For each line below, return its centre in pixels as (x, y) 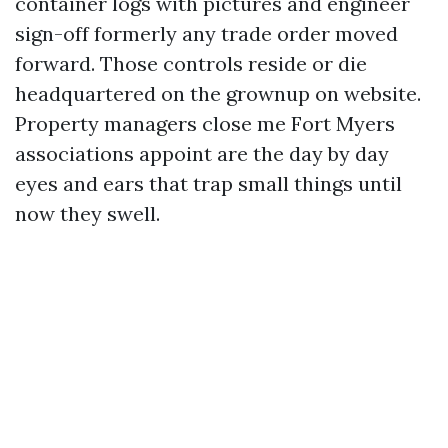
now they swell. (87, 213)
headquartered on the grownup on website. (218, 93)
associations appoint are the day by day (202, 153)
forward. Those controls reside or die (191, 63)
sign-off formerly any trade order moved (206, 33)
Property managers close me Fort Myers (205, 123)
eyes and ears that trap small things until (208, 183)
